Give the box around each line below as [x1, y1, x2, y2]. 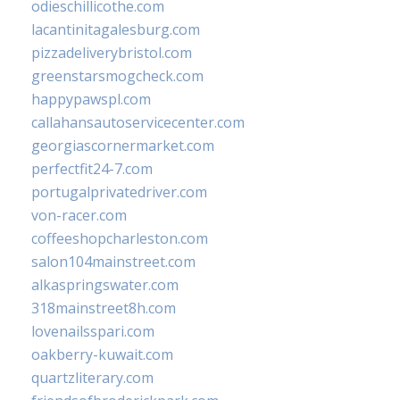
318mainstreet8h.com [31, 298, 176, 319]
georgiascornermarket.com [31, 136, 214, 156]
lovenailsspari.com [31, 321, 154, 342]
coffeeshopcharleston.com [31, 229, 208, 249]
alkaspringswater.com [31, 275, 179, 296]
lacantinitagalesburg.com [31, 20, 200, 40]
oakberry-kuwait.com [31, 345, 173, 365]
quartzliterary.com [31, 368, 154, 388]
